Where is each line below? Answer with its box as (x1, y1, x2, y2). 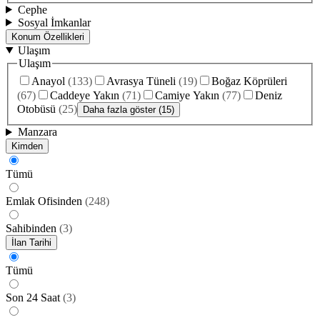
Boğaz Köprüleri (211, 75, 287, 88)
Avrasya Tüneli (106, 75, 176, 88)
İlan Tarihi (11, 237, 51, 249)
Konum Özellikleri (11, 31, 84, 42)
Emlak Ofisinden (6, 195, 82, 208)
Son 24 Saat (6, 291, 60, 304)
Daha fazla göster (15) (83, 104, 174, 116)
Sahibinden (6, 222, 56, 235)
